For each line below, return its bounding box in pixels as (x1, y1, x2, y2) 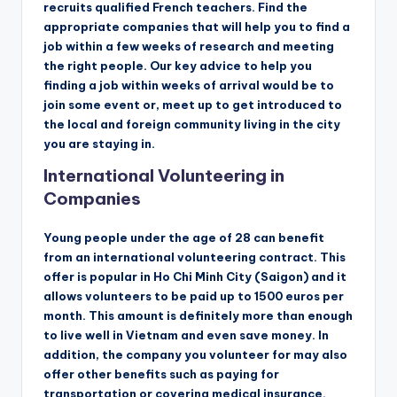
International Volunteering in (43, 164, 284, 186)
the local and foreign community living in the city (43, 116, 340, 131)
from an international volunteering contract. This (43, 249, 346, 264)
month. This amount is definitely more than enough (43, 307, 353, 323)
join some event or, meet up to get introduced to (43, 97, 342, 112)
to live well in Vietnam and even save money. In (43, 327, 329, 342)
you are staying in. (43, 136, 155, 151)
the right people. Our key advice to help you (43, 58, 312, 73)
